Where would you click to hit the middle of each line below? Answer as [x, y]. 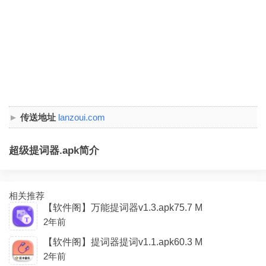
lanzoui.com [82, 117]
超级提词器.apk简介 [54, 151]
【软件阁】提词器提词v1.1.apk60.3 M [123, 242]
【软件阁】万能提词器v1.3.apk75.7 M [123, 208]
